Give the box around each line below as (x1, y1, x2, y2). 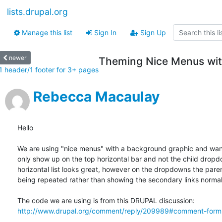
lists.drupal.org (7, 6, 68, 17)
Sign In (92, 28, 116, 37)
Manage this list (20, 28, 72, 37)
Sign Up (138, 28, 166, 37)
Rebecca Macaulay (33, 88, 160, 106)
